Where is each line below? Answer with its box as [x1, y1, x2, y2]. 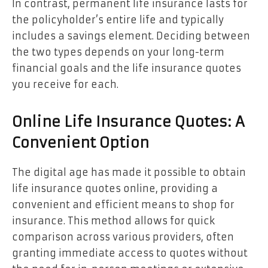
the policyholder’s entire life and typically [12, 14, 224, 26]
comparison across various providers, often [12, 231, 234, 243]
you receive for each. [12, 78, 118, 91]
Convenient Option [12, 134, 149, 153]
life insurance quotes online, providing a [12, 182, 218, 195]
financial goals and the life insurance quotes [12, 62, 241, 75]
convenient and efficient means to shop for [12, 199, 234, 211]
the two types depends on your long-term [12, 46, 224, 59]
